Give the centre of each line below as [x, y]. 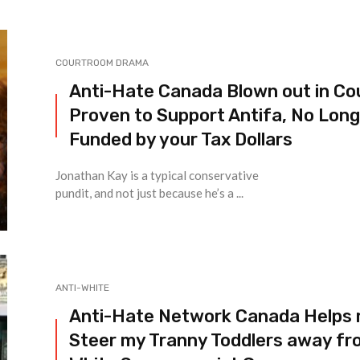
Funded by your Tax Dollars [181, 140]
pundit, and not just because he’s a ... [149, 193]
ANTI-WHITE [82, 288]
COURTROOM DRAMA [102, 63]
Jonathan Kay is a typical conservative [157, 176]
